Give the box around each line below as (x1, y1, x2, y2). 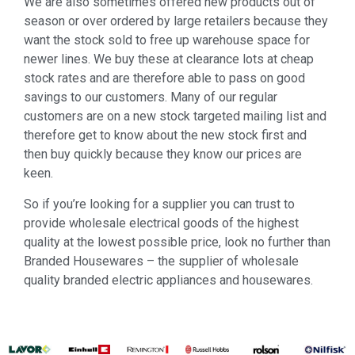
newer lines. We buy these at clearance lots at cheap (24, 52, 314, 67)
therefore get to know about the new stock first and (24, 128, 307, 143)
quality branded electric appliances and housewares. (24, 272, 313, 288)
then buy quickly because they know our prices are (24, 147, 302, 162)
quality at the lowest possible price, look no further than (24, 234, 330, 250)
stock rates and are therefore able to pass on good (24, 71, 305, 86)
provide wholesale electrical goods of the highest (24, 215, 299, 231)
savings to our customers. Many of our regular (24, 90, 277, 105)
